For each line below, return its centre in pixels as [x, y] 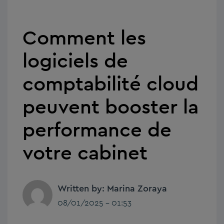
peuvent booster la [110, 106]
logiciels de [75, 60]
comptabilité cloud [110, 83]
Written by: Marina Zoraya [112, 189]
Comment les [84, 37]
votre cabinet [85, 152]
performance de [97, 129]
